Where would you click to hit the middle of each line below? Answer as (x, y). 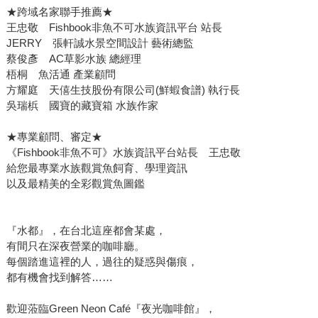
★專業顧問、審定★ (54, 137)
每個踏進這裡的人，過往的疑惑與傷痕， (102, 262)
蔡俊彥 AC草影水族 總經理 (80, 59)
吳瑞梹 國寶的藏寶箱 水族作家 (82, 106)
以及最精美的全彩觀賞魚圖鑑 (75, 184)
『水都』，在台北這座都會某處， (86, 231)
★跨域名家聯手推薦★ (59, 12)
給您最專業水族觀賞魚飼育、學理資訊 (97, 168)
